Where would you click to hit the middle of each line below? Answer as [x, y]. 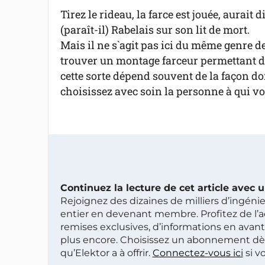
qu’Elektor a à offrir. [106, 253]
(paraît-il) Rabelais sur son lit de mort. [155, 30]
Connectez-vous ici [198, 253]
